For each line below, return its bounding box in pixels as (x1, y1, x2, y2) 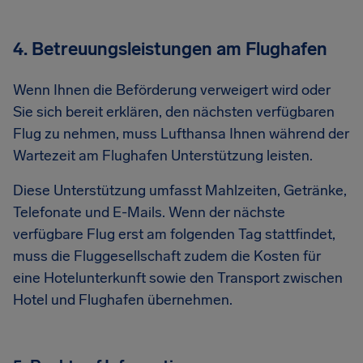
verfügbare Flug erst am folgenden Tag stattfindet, (13, 225, 335, 243)
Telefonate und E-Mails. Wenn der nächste (13, 203, 285, 221)
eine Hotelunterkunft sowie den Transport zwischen (13, 269, 343, 287)
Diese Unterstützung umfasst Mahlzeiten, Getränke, (13, 181, 347, 199)
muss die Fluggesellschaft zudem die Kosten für (13, 247, 321, 265)
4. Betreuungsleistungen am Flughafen (13, 38, 327, 60)
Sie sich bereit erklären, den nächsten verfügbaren (13, 103, 335, 121)
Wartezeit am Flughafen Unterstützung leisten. (13, 147, 313, 164)
